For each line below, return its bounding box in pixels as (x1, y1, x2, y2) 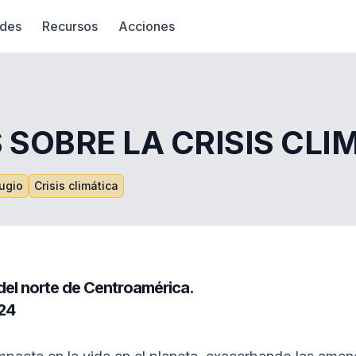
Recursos (42, 18, 98, 34)
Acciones (118, 18, 175, 34)
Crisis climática (34, 179, 118, 192)
